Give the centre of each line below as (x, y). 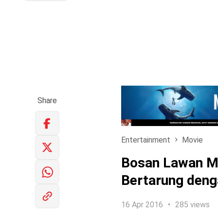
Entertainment (145, 140)
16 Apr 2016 (142, 204)
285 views (192, 204)
